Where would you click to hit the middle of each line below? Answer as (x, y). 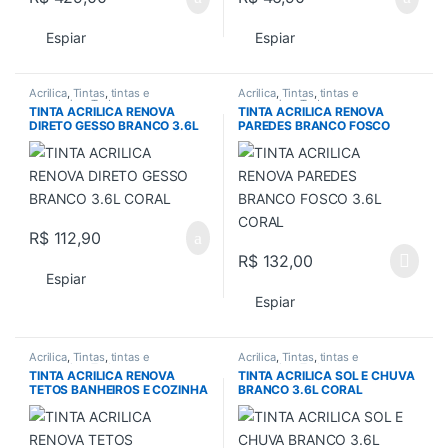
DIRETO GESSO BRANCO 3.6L (114, 126)
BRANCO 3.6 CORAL (88, 403)
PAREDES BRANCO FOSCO (314, 126)
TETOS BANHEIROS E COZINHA (118, 389)
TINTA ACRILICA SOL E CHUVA (326, 375)
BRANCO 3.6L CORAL (300, 389)
